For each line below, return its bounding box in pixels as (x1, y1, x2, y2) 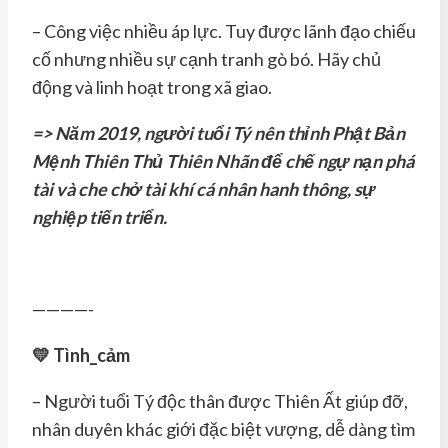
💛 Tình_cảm (32, 343, 130, 366)
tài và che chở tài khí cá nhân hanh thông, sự (32, 177, 375, 200)
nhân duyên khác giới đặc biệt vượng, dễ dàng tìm (32, 417, 415, 440)
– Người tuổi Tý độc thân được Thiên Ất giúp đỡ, (32, 389, 408, 412)
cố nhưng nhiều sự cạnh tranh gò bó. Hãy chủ (32, 47, 381, 70)
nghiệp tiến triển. (32, 205, 167, 228)
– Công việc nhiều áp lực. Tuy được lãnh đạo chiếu (32, 19, 416, 42)
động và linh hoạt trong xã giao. (32, 75, 272, 98)
